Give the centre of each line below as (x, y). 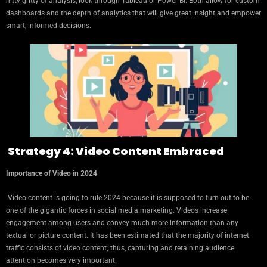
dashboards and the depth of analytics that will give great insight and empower (133, 13)
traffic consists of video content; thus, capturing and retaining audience (120, 248)
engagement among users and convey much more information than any (122, 223)
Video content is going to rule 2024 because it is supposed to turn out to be (128, 198)
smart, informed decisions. (49, 26)
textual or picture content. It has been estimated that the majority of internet (128, 236)
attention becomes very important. (61, 261)
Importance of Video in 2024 (52, 174)
